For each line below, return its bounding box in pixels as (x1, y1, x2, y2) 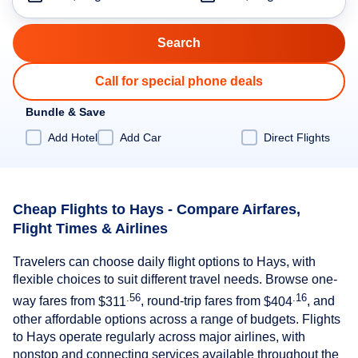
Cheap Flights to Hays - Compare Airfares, (13, 201, 300, 217)
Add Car (120, 130, 161, 144)
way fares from (13, 294, 98, 308)
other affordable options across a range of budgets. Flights (13, 312, 340, 326)
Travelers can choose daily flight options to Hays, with (13, 255, 316, 269)
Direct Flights (264, 130, 330, 144)
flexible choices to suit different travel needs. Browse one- (13, 272, 337, 287)
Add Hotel (48, 130, 97, 144)
